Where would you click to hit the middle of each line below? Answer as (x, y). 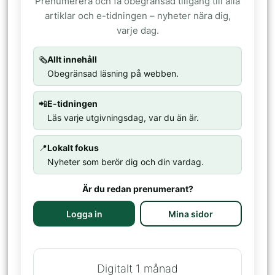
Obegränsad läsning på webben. (113, 74)
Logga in (84, 214)
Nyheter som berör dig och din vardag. (126, 162)
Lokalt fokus (73, 148)
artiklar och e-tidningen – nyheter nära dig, (137, 16)
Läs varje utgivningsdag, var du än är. (123, 118)
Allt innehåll (72, 60)
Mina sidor (191, 214)
